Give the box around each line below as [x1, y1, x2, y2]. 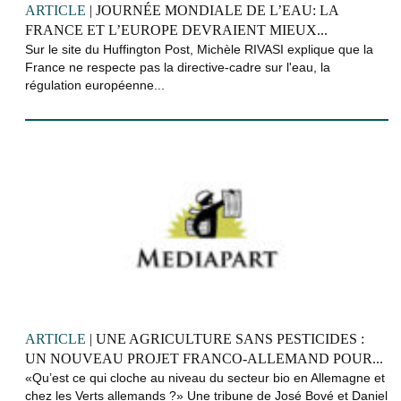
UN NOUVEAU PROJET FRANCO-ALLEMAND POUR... [25, 350, 383, 366]
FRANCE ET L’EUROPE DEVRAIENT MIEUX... [25, 21, 328, 38]
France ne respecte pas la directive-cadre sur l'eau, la [25, 59, 330, 74]
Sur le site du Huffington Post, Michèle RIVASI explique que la [25, 41, 373, 56]
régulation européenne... [25, 77, 165, 92]
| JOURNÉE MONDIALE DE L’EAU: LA [86, 2, 338, 18]
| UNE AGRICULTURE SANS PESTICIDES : [86, 330, 364, 346]
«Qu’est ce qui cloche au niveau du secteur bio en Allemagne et [25, 370, 385, 385]
